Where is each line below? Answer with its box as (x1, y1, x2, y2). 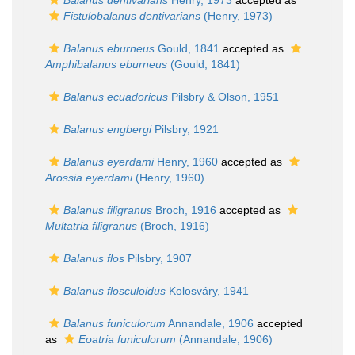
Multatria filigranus (45, 219, 137, 232)
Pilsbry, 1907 (124, 252, 192, 265)
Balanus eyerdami (63, 155, 154, 168)
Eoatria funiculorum (78, 333, 176, 345)
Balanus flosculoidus (63, 284, 166, 297)
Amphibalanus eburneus (45, 58, 167, 71)
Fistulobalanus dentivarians (63, 10, 200, 22)
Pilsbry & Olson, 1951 (168, 90, 279, 103)
